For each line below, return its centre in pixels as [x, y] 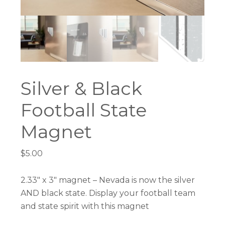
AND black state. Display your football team [108, 193]
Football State [84, 110]
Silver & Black [82, 88]
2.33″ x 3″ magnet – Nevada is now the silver [108, 180]
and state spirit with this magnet [85, 206]
